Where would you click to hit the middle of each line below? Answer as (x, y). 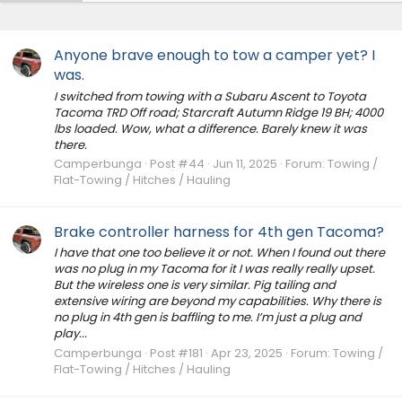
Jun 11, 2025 (245, 163)
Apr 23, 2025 (247, 353)
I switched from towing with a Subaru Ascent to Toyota (210, 96)
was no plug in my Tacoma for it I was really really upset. (214, 269)
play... (70, 334)
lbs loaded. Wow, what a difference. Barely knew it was (210, 128)
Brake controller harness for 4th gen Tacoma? (219, 232)
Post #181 (176, 353)
